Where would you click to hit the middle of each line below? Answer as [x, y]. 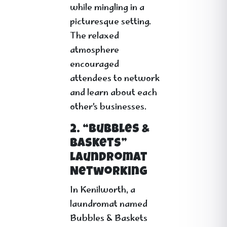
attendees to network [115, 79]
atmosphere [94, 51]
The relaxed [94, 36]
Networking [109, 172]
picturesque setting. [110, 22]
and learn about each [113, 93]
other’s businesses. [108, 107]
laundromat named [109, 205]
